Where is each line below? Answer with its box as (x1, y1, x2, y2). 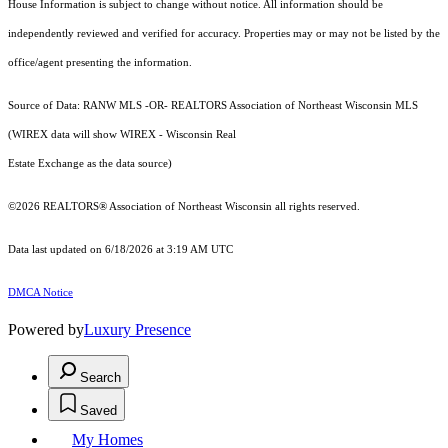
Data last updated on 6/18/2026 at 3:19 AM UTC (8, 243, 233, 255)
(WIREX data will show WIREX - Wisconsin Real (8, 128, 236, 140)
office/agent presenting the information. (8, 56, 192, 68)
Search (80, 369, 121, 385)
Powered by (8, 320, 84, 338)
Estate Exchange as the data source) (8, 157, 172, 169)
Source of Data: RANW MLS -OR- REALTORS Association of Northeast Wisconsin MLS (8, 99, 418, 111)
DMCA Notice (8, 286, 73, 298)
